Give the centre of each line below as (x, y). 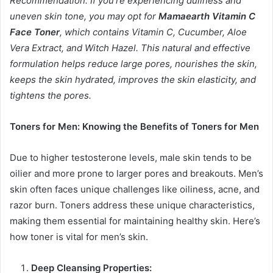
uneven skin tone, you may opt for (84, 16)
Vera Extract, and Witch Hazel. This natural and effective (130, 48)
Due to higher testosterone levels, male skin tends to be (131, 158)
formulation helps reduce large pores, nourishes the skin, (133, 64)
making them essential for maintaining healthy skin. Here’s (135, 221)
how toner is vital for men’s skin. (79, 237)
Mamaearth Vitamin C (207, 16)
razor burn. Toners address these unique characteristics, (132, 205)
